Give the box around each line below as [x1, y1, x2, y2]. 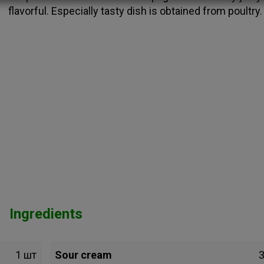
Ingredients [9, 206, 82, 222]
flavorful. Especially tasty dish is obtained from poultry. [8, 5, 262, 17]
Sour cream [55, 249, 113, 261]
